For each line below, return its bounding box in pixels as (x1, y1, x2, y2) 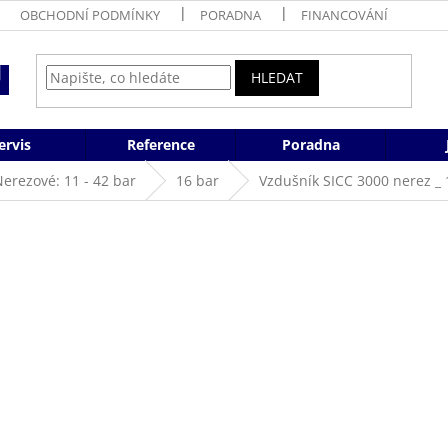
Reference (126, 135, 195, 154)
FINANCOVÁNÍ (300, 6, 388, 24)
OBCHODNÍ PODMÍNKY (19, 6, 160, 24)
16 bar (176, 171, 219, 190)
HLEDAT (251, 68, 304, 88)
